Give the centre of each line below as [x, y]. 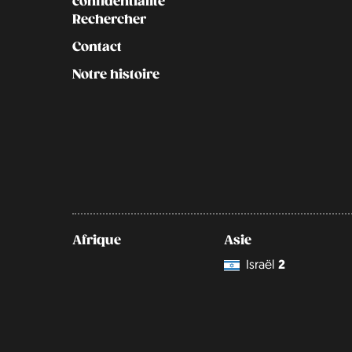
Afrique [97, 240]
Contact [97, 47]
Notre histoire [116, 74]
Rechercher [109, 19]
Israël [260, 264]
